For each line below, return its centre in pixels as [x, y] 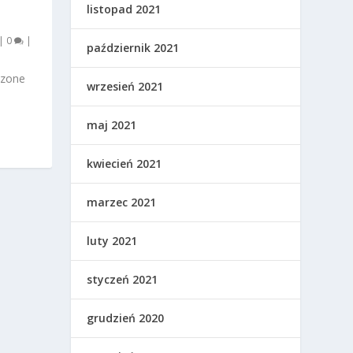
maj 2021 [112, 125]
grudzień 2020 [126, 318]
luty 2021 [112, 241]
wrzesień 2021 [125, 87]
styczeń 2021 [123, 280]
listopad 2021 [124, 9]
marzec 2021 [122, 203]
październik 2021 [133, 48]
